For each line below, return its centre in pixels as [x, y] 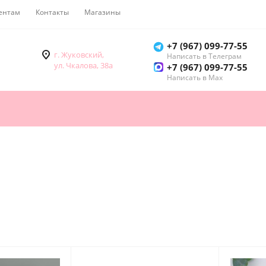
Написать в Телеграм [204, 56]
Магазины [102, 12]
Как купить [155, 12]
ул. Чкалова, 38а [83, 66]
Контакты [52, 12]
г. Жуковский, [79, 55]
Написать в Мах [195, 78]
